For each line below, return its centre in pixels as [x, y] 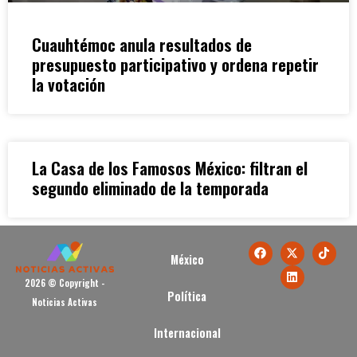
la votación [69, 84]
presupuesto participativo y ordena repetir [175, 64]
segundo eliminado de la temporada [150, 187]
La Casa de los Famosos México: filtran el [170, 167]
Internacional [187, 332]
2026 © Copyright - [65, 282]
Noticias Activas [65, 302]
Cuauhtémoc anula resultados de [142, 44]
